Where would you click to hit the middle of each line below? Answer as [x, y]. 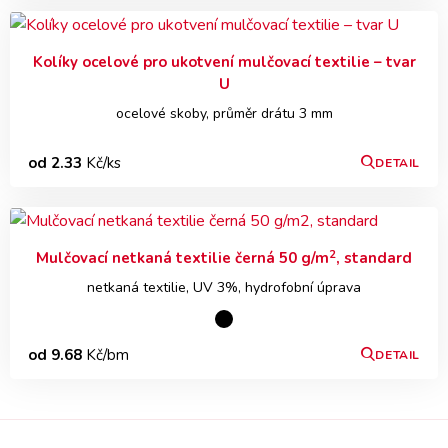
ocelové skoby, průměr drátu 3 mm [224, 114]
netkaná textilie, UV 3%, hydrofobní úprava [224, 288]
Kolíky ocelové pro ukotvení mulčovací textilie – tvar [224, 62]
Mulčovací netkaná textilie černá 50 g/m [182, 258]
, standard [374, 258]
